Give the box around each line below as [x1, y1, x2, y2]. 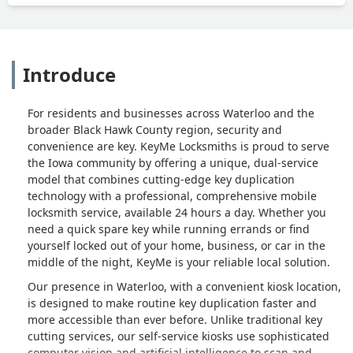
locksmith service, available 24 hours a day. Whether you [28, 204, 326, 220]
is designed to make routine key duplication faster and [28, 295, 317, 310]
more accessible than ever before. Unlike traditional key [28, 311, 322, 327]
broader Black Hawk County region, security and [28, 121, 282, 137]
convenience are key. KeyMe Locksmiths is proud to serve [28, 138, 329, 154]
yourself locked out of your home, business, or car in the [28, 237, 325, 253]
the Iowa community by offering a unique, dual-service [28, 154, 318, 170]
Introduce [23, 61, 116, 87]
